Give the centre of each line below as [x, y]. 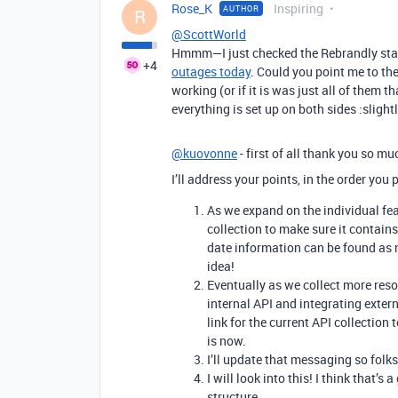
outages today [211, 71]
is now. [227, 340]
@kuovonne [204, 153]
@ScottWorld [209, 34]
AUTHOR [241, 8]
